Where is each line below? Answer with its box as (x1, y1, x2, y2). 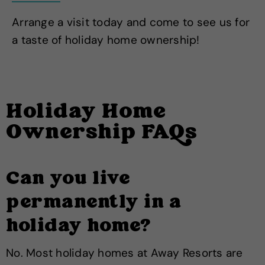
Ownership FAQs (6, 119, 197, 148)
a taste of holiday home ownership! (12, 33, 200, 48)
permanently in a (6, 190, 181, 216)
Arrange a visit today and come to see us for (12, 15, 250, 30)
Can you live (6, 167, 130, 192)
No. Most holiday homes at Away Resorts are (6, 245, 243, 261)
